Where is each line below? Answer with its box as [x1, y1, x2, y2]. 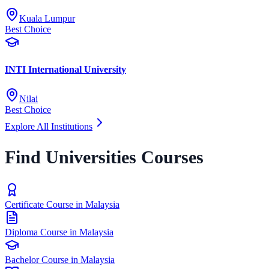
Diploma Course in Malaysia [5, 227, 113, 238]
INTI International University [5, 64, 126, 75]
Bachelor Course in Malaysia [5, 255, 115, 265]
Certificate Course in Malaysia [5, 199, 119, 210]
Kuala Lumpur [19, 13, 75, 23]
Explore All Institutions [5, 121, 92, 132]
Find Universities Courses [5, 147, 204, 168]
